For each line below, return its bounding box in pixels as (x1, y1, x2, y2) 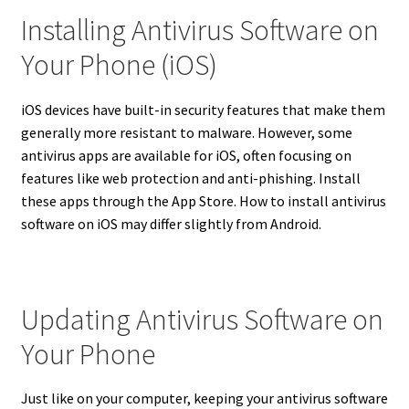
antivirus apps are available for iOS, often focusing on (20, 145, 351, 164)
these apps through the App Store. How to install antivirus (20, 191, 386, 210)
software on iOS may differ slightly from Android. (20, 214, 327, 233)
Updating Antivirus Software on (20, 301, 383, 339)
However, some (254, 122, 352, 142)
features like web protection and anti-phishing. (20, 168, 316, 187)
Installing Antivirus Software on (20, 12, 379, 49)
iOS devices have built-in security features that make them (20, 100, 385, 119)
